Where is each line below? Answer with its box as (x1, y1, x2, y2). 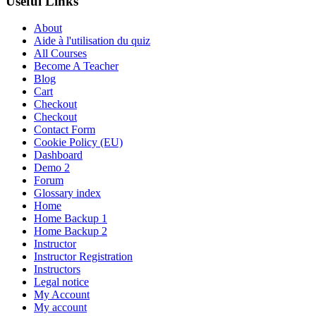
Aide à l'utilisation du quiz (34, 35, 150, 47)
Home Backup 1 (34, 212, 107, 225)
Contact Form (34, 123, 95, 136)
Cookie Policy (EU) (34, 136, 123, 149)
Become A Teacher (34, 60, 119, 73)
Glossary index (34, 187, 101, 200)
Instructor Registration (34, 250, 133, 263)
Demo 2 (34, 162, 70, 174)
